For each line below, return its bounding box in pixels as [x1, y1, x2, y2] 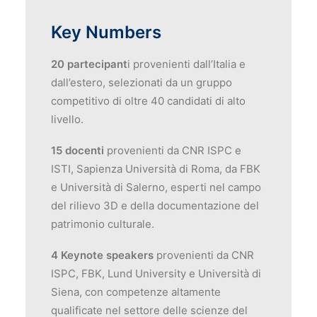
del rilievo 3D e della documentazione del [51, 199, 259, 212]
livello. [51, 113, 83, 126]
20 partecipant [51, 57, 127, 71]
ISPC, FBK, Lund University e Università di [51, 267, 261, 280]
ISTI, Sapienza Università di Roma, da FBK [51, 162, 260, 175]
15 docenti [51, 144, 107, 157]
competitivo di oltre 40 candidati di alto [51, 94, 246, 108]
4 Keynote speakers [51, 248, 154, 262]
